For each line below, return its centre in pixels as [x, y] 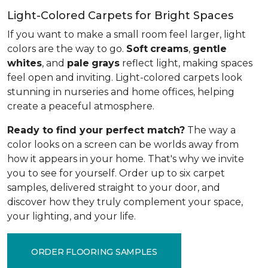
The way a [210, 130]
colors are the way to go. [67, 48]
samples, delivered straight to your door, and [114, 187]
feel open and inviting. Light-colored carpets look [125, 77]
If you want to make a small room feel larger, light [127, 34]
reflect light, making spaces [186, 63]
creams [169, 48]
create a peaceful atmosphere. [81, 106]
